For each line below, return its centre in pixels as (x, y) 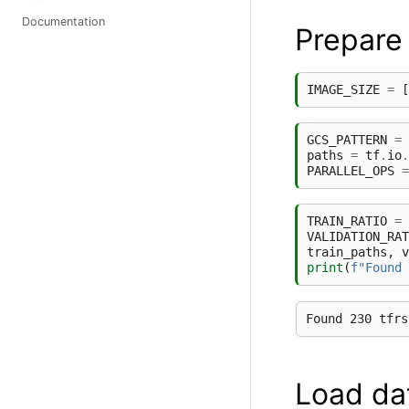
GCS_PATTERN (347, 139)
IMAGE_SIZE (343, 89)
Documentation (63, 21)
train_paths (347, 252)
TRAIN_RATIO (347, 220)
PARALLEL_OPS (351, 170)
